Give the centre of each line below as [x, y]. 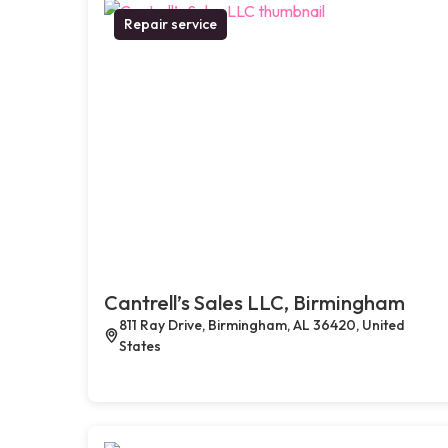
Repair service [170, 23]
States [139, 345]
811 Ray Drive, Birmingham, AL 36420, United [261, 324]
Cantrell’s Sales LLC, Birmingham [254, 302]
